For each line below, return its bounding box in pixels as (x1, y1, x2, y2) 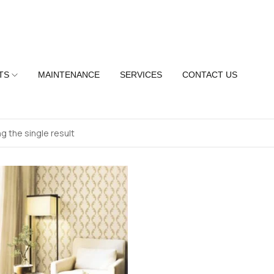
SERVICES (120, 70, 163, 80)
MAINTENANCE (38, 70, 100, 80)
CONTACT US (182, 70, 238, 80)
